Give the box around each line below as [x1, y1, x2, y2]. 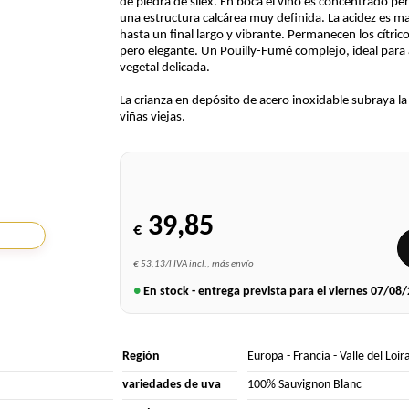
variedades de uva [122, 378, 222, 393]
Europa [246, 349, 284, 363]
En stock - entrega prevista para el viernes [140, 284, 371, 299]
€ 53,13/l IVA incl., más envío [132, 257, 254, 269]
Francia [292, 349, 330, 363]
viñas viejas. [119, 110, 185, 125]
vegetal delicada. [119, 61, 210, 76]
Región [122, 349, 161, 363]
